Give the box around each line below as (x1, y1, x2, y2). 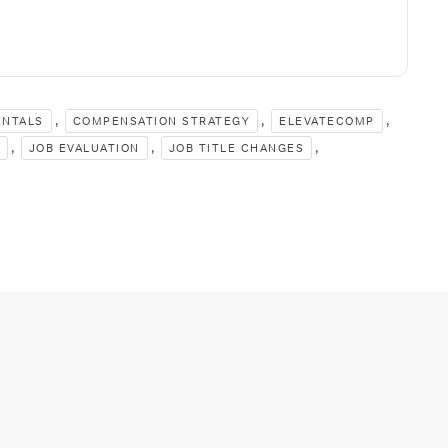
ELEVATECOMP (279, 113, 375, 130)
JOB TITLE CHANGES (168, 140, 304, 157)
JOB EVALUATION (28, 140, 140, 157)
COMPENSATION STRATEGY (72, 113, 250, 130)
